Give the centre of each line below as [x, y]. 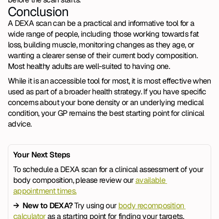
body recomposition [151, 206]
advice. [21, 124]
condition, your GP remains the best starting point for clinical [106, 113]
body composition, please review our [74, 180]
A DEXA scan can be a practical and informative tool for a [101, 23]
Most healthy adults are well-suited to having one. [89, 66]
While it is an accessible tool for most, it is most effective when [109, 81]
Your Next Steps [42, 155]
